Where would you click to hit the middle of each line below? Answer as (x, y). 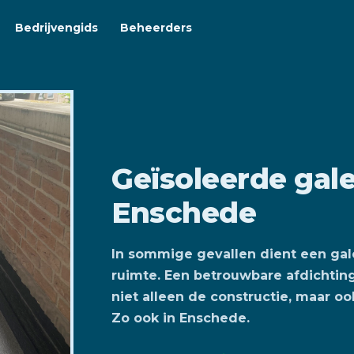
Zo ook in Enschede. (181, 318)
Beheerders (156, 28)
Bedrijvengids (56, 28)
